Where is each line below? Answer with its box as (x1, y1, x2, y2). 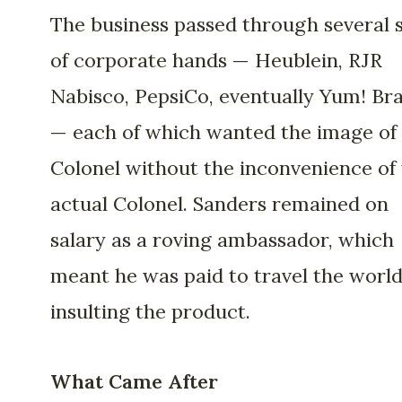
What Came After (50, 369, 218, 395)
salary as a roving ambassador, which (50, 226, 394, 252)
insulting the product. (50, 298, 250, 324)
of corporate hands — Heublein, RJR (50, 47, 382, 73)
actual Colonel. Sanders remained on (50, 190, 389, 216)
